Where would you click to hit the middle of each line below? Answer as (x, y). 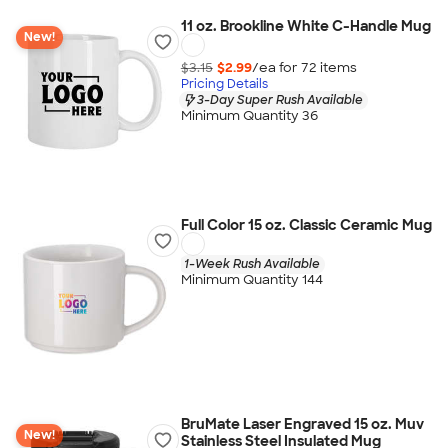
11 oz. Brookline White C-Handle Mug (305, 26)
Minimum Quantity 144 (251, 280)
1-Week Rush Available (251, 263)
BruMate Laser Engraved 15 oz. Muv (302, 424)
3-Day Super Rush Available (279, 99)
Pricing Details (224, 83)
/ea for (276, 67)
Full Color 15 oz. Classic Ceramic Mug (306, 225)
